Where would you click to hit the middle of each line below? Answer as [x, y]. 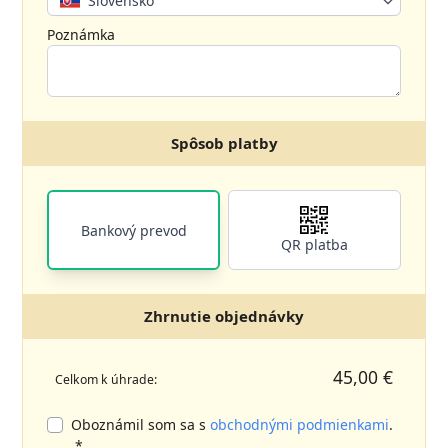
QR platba [314, 244]
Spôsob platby [224, 143]
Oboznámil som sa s [141, 425]
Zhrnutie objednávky [224, 316]
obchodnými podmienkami [300, 425]
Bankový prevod [133, 230]
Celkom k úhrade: [106, 380]
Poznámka [81, 35]
